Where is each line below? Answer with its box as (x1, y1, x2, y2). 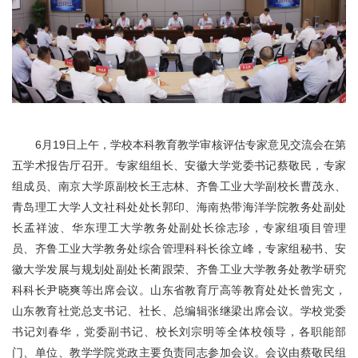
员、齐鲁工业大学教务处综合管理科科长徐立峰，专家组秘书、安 (12, 241, 346, 255)
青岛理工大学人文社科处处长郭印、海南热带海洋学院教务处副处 (12, 200, 346, 213)
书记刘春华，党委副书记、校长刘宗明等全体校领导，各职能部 (12, 324, 346, 338)
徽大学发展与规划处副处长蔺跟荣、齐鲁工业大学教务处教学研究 (12, 262, 346, 276)
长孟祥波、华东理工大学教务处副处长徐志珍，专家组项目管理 (12, 221, 346, 234)
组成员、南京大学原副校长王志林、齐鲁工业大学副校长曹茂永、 (12, 179, 346, 193)
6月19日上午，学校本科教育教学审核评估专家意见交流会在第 (34, 137, 346, 151)
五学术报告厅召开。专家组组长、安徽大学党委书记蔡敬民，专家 (12, 158, 346, 172)
